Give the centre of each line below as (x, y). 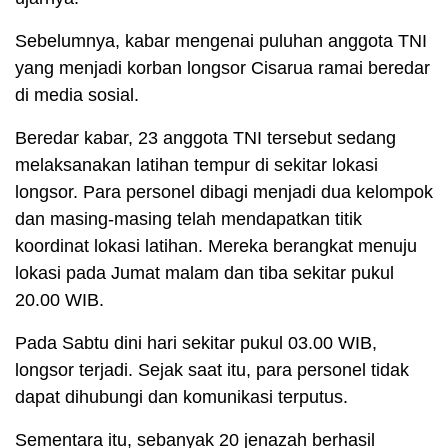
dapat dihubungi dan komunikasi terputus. (181, 397)
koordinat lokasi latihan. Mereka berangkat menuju (216, 246)
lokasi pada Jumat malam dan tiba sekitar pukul (204, 273)
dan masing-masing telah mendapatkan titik (188, 219)
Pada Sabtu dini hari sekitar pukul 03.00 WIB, (196, 343)
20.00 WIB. (59, 300)
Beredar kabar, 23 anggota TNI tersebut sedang (205, 138)
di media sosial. (77, 95)
